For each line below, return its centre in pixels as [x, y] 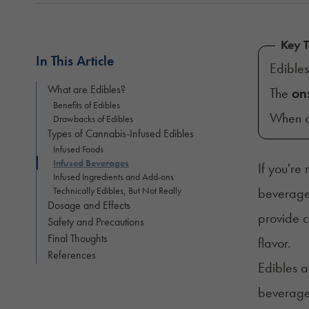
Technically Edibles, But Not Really [117, 190]
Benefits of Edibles [87, 104]
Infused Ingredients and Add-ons [113, 176]
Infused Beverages [91, 162]
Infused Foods [78, 149]
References [72, 255]
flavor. [276, 242]
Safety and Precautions [96, 221]
